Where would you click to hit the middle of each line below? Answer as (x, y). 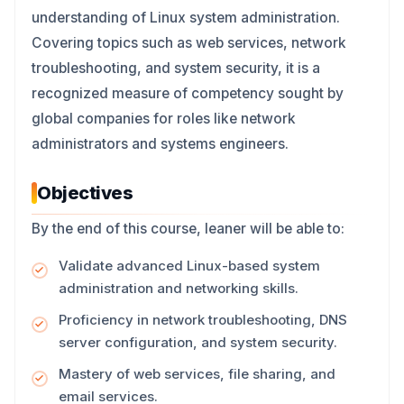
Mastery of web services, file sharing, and (197, 374)
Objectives (85, 193)
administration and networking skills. (179, 288)
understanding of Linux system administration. (186, 18)
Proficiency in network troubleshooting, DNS (203, 320)
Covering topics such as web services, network (189, 43)
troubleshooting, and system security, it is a (176, 68)
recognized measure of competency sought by (188, 93)
